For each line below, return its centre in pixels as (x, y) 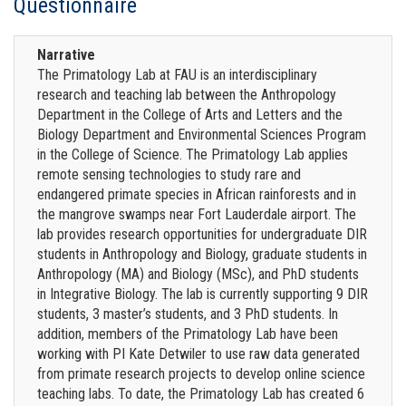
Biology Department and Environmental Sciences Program (202, 134)
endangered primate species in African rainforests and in (197, 194)
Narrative (66, 54)
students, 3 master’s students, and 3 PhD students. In (188, 314)
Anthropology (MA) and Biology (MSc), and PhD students (198, 274)
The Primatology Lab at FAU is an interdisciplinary (177, 74)
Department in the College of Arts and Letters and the (190, 114)
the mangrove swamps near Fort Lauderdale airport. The (197, 214)
